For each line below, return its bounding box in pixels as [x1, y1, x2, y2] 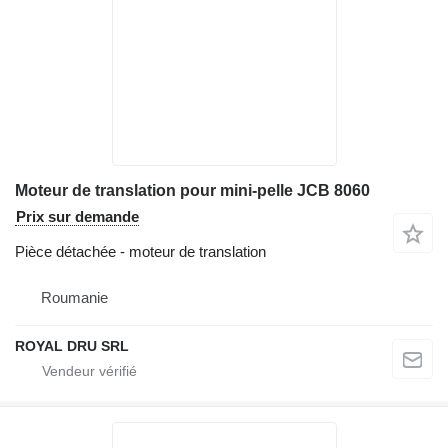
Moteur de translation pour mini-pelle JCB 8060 [15, 181, 370, 199]
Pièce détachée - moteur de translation [15, 242, 266, 260]
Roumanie [41, 288, 108, 306]
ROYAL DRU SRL [15, 337, 129, 354]
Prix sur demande [16, 207, 139, 225]
